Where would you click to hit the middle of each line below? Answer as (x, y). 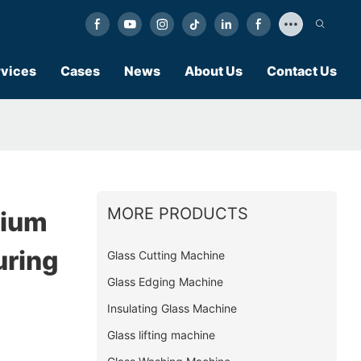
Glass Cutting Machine (166, 255)
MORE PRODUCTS (177, 214)
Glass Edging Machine (165, 282)
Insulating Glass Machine (172, 309)
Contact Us (302, 71)
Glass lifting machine (161, 335)
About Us (214, 71)
